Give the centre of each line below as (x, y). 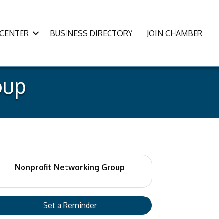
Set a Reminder (70, 205)
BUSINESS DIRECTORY (91, 33)
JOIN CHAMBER (175, 33)
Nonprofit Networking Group (70, 167)
